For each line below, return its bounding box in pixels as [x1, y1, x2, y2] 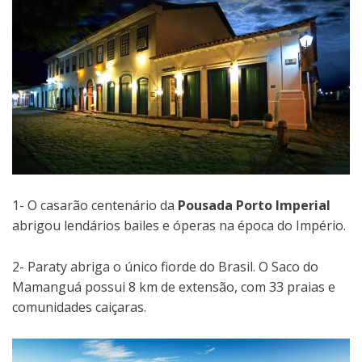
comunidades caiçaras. [12, 298, 146, 317]
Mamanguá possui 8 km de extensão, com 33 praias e [12, 278, 335, 297]
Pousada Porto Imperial [178, 196, 330, 215]
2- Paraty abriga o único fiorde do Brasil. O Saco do [12, 258, 318, 276]
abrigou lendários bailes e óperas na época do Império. [12, 217, 346, 235]
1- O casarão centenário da [12, 196, 178, 215]
